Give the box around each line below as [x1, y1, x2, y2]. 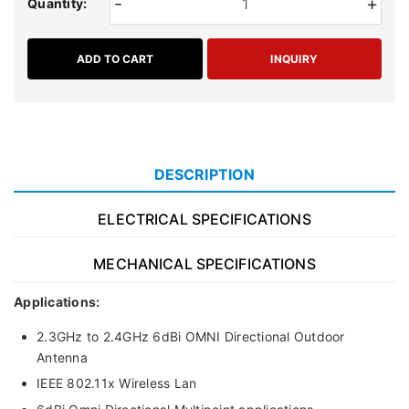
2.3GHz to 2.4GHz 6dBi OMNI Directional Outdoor [37, 328, 345, 344]
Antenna [37, 349, 88, 365]
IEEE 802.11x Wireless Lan [37, 375, 197, 392]
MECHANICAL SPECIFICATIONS [93, 254, 316, 273]
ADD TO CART [76, 51, 153, 66]
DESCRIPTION [153, 164, 256, 184]
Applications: [14, 293, 100, 309]
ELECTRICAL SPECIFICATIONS [98, 209, 311, 228]
